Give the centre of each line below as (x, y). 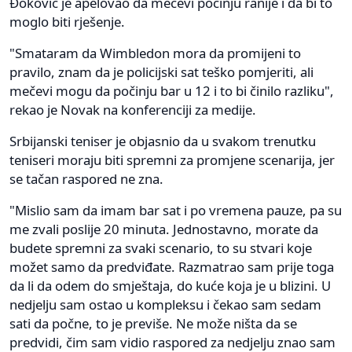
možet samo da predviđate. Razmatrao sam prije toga (172, 266)
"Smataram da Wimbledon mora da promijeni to (155, 53)
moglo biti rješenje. (67, 21)
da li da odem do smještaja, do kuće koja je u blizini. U (170, 285)
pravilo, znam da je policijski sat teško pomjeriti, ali (161, 71)
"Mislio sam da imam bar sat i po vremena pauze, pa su (176, 210)
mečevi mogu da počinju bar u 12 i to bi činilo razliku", (172, 90)
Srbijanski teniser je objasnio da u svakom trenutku (163, 141)
